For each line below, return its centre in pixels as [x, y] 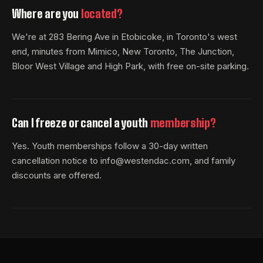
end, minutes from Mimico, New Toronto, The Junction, [123, 51]
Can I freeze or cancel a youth [81, 122]
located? [102, 13]
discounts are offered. [57, 175]
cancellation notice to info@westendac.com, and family [124, 160]
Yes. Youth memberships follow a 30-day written [110, 146]
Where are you [46, 13]
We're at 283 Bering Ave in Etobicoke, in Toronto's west [124, 36]
